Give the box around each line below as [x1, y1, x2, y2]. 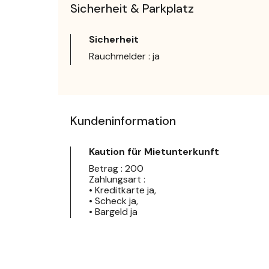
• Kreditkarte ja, [89, 183, 156, 196]
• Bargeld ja [89, 205, 138, 218]
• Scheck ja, [89, 194, 138, 207]
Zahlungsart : [89, 172, 145, 186]
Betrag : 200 [89, 162, 144, 175]
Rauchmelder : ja [89, 49, 160, 62]
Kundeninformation [70, 112, 176, 128]
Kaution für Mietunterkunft [89, 145, 219, 158]
